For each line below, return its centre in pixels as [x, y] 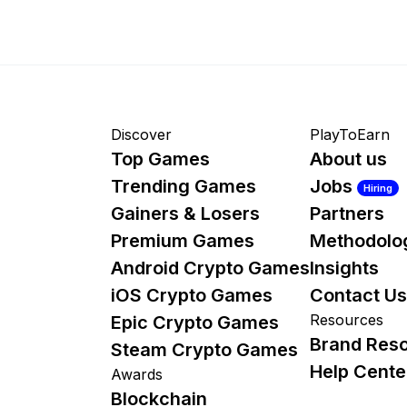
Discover [141, 135]
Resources [347, 320]
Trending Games [184, 187]
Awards [137, 375]
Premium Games [183, 241]
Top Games [160, 159]
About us [348, 159]
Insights [344, 268]
